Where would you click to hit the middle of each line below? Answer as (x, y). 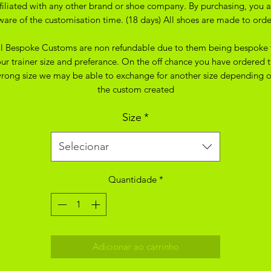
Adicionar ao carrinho (135, 247)
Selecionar (84, 146)
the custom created (135, 89)
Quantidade (132, 179)
